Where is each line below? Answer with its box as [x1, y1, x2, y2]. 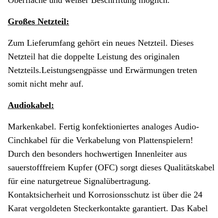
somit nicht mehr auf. [8, 79, 84, 89]
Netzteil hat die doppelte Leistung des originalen [8, 52, 180, 62]
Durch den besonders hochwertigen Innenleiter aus [8, 149, 187, 159]
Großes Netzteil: [8, 17, 69, 27]
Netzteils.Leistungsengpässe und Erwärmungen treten [8, 65, 197, 75]
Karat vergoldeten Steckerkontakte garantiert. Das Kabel [8, 203, 208, 214]
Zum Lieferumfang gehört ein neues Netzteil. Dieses [8, 38, 194, 48]
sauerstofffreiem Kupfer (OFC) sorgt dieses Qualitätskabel [8, 163, 215, 173]
